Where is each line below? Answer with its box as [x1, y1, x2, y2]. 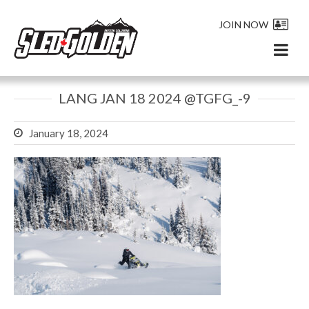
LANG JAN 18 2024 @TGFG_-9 [58, 90, 251, 106]
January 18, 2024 [29, 126, 108, 139]
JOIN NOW [219, 18, 268, 30]
